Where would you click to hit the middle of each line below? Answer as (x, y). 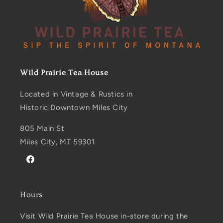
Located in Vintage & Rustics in (76, 94)
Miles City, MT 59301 (57, 142)
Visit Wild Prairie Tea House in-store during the (104, 216)
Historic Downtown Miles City (74, 108)
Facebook (42, 165)
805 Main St (42, 129)
